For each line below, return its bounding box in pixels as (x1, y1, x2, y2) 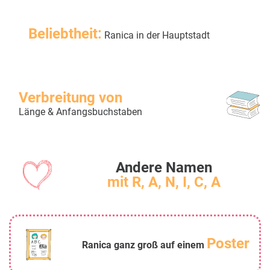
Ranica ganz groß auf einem (82, 239, 207, 251)
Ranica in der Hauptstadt (102, 30, 210, 42)
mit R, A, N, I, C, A (107, 174, 221, 191)
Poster (207, 235, 250, 253)
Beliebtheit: (28, 25, 102, 43)
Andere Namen (116, 159, 212, 177)
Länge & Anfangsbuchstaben (19, 106, 142, 118)
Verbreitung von (19, 89, 122, 107)
